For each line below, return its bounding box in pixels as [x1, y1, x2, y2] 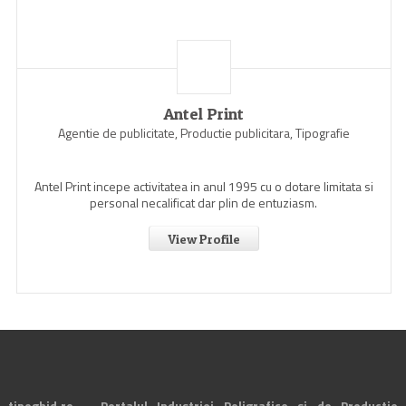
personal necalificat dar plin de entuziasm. [90, 193, 318, 212]
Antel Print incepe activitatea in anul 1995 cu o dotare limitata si [34, 177, 373, 196]
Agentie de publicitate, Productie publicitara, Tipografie [57, 123, 350, 142]
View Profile [167, 231, 240, 246]
